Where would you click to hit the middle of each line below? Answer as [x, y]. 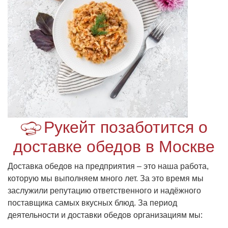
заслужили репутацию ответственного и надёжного [104, 191]
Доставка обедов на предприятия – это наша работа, [108, 166]
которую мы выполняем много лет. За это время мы [106, 179]
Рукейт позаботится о [125, 127]
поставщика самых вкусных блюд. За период [92, 203]
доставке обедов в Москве [114, 147]
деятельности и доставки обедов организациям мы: [105, 215]
